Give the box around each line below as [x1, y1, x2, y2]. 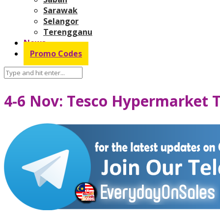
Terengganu [43, 26, 92, 37]
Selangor [43, 15, 79, 27]
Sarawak [43, 4, 78, 16]
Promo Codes [30, 48, 82, 59]
